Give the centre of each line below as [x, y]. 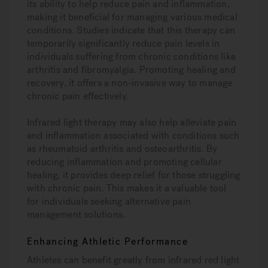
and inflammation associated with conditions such [133, 135]
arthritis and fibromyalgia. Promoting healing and [131, 70]
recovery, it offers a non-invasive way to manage [130, 83]
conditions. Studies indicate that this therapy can [131, 30]
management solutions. [76, 214]
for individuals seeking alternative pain [109, 201]
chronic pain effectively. [78, 96]
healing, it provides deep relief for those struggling [134, 175]
